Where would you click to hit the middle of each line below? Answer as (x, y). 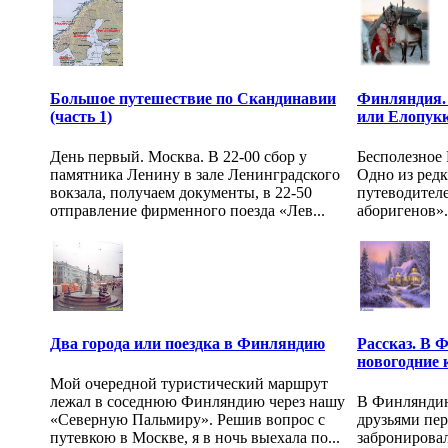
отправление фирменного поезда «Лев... (187, 210)
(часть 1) (81, 117)
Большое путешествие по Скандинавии (193, 99)
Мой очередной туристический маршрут (189, 383)
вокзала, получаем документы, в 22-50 (181, 192)
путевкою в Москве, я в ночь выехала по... (195, 437)
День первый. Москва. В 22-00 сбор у (178, 156)
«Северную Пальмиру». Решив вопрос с (187, 419)
